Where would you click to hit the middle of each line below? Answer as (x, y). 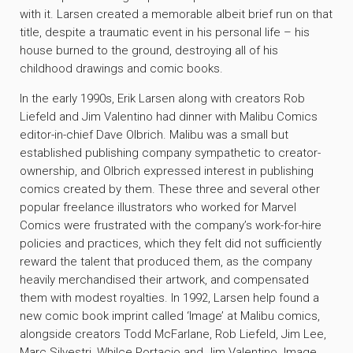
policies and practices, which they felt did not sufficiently (171, 244)
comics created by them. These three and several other (170, 190)
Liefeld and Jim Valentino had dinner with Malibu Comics (169, 117)
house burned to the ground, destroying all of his (149, 51)
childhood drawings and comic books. (121, 69)
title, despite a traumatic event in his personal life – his (165, 33)
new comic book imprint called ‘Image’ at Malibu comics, (170, 316)
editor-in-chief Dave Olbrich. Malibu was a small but (154, 135)
